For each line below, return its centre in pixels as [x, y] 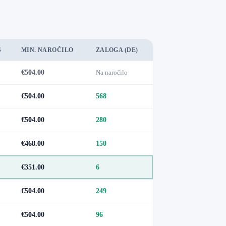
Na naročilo [111, 73]
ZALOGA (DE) [117, 50]
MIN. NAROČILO [47, 50]
